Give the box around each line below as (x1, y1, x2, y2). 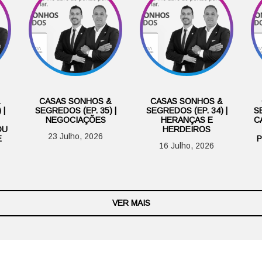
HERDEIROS (163, 125, 211, 135)
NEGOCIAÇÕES (45, 115, 106, 125)
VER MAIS (112, 198, 150, 208)
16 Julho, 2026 (159, 141, 214, 151)
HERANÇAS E (160, 115, 213, 125)
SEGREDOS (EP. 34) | (146, 106, 227, 116)
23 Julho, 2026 (48, 132, 103, 142)
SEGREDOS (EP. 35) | (35, 106, 116, 116)
